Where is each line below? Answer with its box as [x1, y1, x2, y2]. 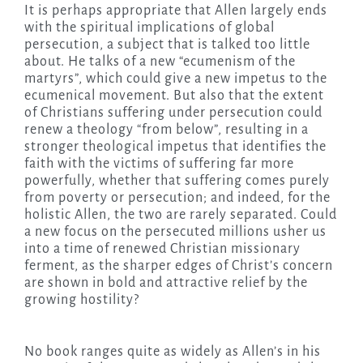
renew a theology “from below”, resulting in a [23, 122, 309, 137]
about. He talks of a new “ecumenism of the [23, 53, 296, 69]
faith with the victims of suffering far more [23, 156, 294, 171]
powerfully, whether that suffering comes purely [23, 173, 330, 188]
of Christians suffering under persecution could [23, 105, 322, 120]
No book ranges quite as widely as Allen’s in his [23, 344, 321, 359]
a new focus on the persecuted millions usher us [23, 224, 327, 239]
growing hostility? [23, 292, 139, 307]
